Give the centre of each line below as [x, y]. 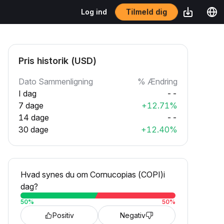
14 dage [34, 117]
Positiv [63, 215]
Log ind [94, 12]
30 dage [33, 129]
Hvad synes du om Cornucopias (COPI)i [93, 174]
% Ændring [157, 81]
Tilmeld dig [146, 12]
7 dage [31, 105]
